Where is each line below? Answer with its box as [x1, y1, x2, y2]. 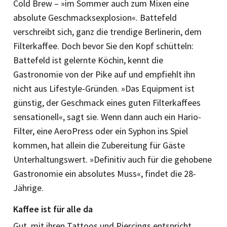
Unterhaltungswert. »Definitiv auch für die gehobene [13, 153, 212, 165]
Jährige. [13, 181, 44, 194]
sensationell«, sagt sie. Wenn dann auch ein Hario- [13, 110, 201, 123]
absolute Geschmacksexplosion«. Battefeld [13, 11, 177, 23]
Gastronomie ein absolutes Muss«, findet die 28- [13, 167, 196, 179]
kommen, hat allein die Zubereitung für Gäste [13, 139, 185, 151]
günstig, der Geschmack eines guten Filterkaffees [13, 96, 201, 108]
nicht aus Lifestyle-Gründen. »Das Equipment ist [13, 82, 195, 94]
